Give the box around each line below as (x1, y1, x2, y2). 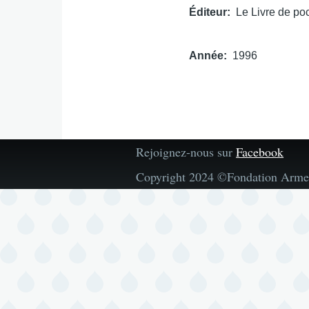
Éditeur (189, 6, 228, 18)
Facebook (236, 143, 284, 160)
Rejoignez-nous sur (136, 143, 237, 160)
